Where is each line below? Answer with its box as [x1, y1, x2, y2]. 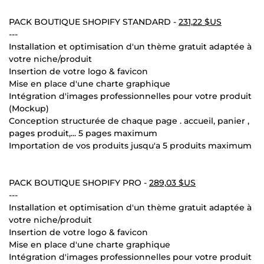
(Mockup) [9, 103, 49, 114]
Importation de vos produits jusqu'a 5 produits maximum [9, 140, 252, 151]
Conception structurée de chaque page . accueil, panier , [9, 115, 249, 126]
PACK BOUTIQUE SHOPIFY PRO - [9, 177, 149, 188]
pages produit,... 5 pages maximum [9, 127, 157, 138]
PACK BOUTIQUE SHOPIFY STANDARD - [9, 16, 179, 27]
